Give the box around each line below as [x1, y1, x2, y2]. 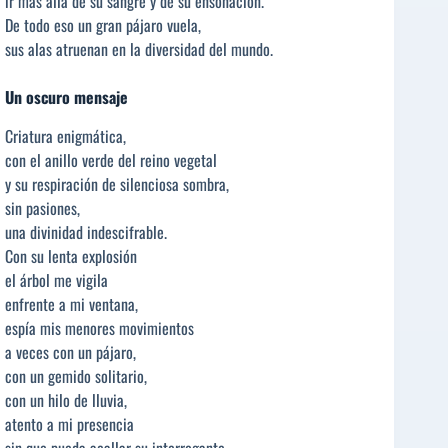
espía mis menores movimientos [5, 315, 194, 340]
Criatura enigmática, [5, 123, 126, 148]
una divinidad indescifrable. [5, 219, 167, 244]
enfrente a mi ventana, [5, 291, 138, 316]
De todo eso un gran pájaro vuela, [5, 12, 201, 37]
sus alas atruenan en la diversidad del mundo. [5, 36, 273, 61]
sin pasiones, [5, 195, 80, 220]
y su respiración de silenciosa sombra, [5, 171, 229, 196]
